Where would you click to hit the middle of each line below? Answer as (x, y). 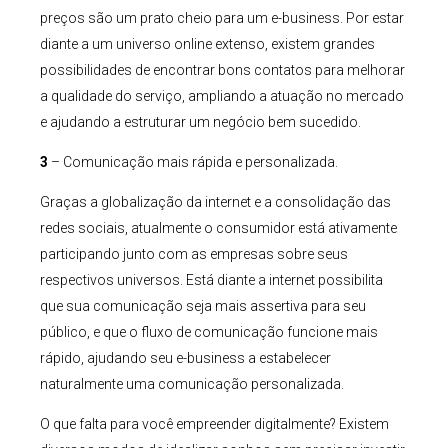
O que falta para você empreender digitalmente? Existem (214, 423)
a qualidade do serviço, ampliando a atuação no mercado (222, 95)
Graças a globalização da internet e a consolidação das (215, 201)
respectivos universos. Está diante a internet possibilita (211, 279)
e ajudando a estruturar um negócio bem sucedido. (200, 121)
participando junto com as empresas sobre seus (194, 253)
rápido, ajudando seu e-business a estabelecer (185, 357)
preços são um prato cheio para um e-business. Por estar (222, 17)
